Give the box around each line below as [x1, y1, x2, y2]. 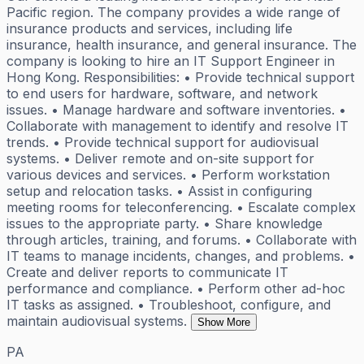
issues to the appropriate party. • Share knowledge [6, 214, 323, 232]
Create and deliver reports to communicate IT [6, 263, 288, 280]
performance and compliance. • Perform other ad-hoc [6, 279, 345, 297]
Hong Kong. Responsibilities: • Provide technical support [6, 68, 354, 85]
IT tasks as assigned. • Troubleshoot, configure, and [6, 296, 331, 313]
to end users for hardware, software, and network [6, 84, 318, 102]
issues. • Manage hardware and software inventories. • [6, 101, 346, 118]
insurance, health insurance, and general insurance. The [6, 36, 357, 53]
